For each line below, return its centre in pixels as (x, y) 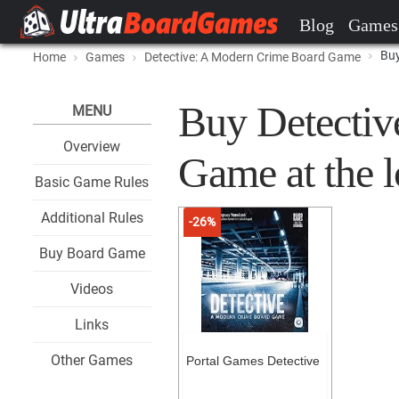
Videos (92, 289)
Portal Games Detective (252, 361)
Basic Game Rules (92, 182)
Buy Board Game (92, 253)
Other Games (92, 360)
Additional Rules (92, 218)
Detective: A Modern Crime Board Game (252, 57)
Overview (92, 147)
